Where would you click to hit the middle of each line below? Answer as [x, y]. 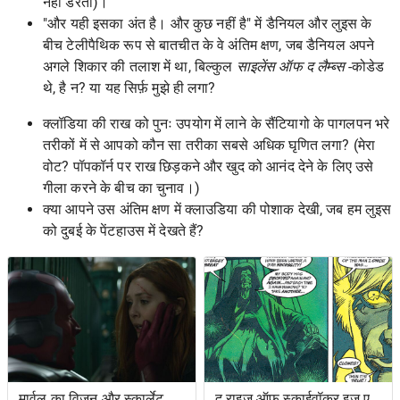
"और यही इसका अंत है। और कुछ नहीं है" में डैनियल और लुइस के [208, 23]
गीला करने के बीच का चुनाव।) [121, 187]
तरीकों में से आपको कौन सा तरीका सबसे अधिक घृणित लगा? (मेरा [209, 145]
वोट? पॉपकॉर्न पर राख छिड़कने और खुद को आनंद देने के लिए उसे [208, 166]
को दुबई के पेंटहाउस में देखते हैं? [125, 230]
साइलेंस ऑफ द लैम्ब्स [290, 66]
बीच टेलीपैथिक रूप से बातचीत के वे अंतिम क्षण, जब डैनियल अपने [209, 45]
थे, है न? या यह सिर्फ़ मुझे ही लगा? [129, 87]
